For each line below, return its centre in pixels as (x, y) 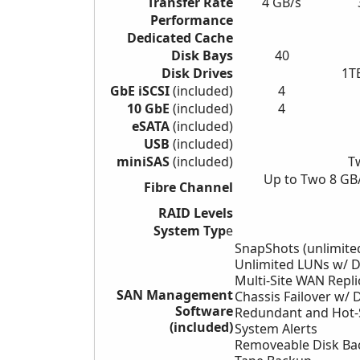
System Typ (190, 231)
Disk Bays (202, 56)
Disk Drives (197, 74)
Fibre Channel (188, 188)
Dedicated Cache (180, 38)
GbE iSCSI (141, 91)
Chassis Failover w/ (294, 297)
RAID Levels (196, 213)
